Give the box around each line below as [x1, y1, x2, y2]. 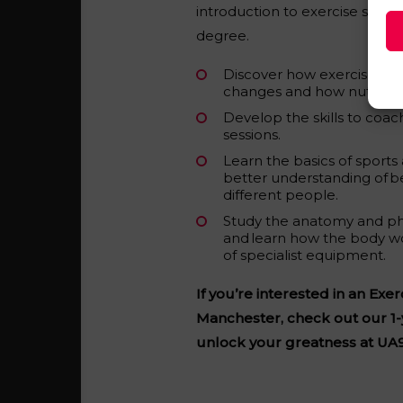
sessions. [222, 126, 281, 143]
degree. [195, 27, 249, 44]
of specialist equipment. [222, 246, 386, 264]
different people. [222, 186, 338, 203]
